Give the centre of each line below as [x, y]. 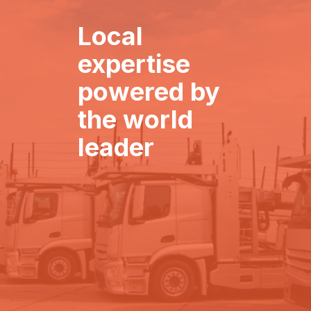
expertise [134, 64]
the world [135, 119]
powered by [149, 91]
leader [116, 147]
